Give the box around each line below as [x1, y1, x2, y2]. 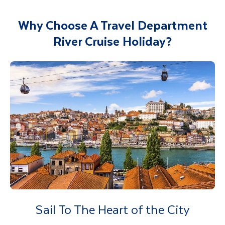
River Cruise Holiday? [53, 31, 172, 51]
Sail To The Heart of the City [35, 199, 190, 219]
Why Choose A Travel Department [18, 15, 207, 35]
